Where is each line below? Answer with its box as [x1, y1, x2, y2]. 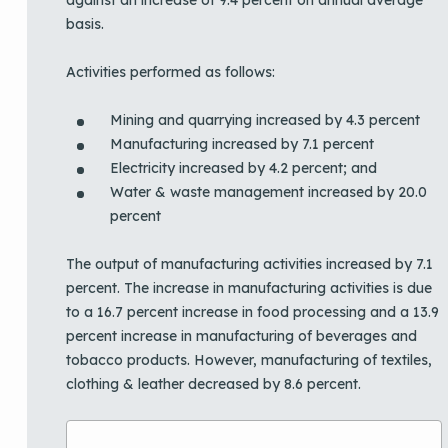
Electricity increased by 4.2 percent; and [110, 158, 381, 177]
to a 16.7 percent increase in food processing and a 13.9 [66, 302, 439, 321]
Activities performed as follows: [66, 62, 279, 81]
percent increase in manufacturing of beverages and [66, 326, 417, 345]
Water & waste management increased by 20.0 [110, 182, 427, 201]
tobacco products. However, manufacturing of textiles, [66, 350, 432, 369]
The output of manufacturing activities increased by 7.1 [66, 254, 433, 273]
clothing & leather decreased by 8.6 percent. [66, 374, 361, 393]
